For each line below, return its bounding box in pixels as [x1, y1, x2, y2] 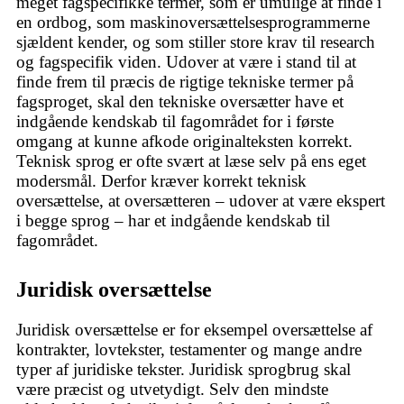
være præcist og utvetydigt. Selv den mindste [16, 379, 328, 399]
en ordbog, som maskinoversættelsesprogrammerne [16, 13, 370, 32]
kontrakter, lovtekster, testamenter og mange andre [16, 339, 362, 359]
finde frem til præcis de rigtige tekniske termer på [16, 72, 353, 92]
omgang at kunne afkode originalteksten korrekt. [16, 132, 353, 151]
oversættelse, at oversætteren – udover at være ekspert [16, 191, 385, 211]
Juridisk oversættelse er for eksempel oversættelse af [16, 319, 372, 339]
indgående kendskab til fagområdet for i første [16, 112, 334, 132]
